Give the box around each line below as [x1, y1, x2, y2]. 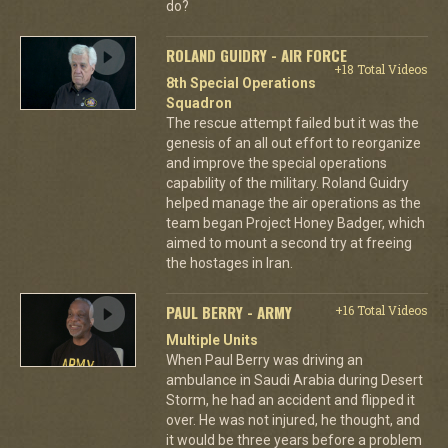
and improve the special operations [165, 154, 387, 171]
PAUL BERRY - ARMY [165, 300, 292, 323]
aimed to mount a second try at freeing [165, 234, 412, 251]
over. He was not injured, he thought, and [165, 411, 420, 428]
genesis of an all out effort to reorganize [165, 134, 421, 151]
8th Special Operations [165, 74, 316, 91]
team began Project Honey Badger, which [165, 214, 425, 231]
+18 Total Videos [333, 60, 428, 77]
